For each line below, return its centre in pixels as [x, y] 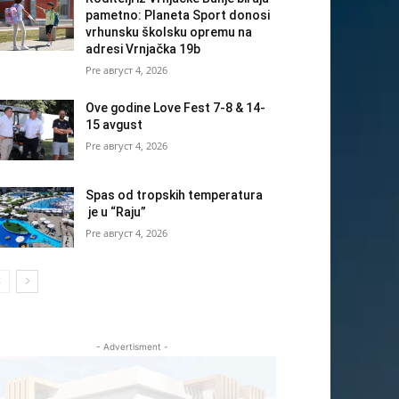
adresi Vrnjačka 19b [143, 49]
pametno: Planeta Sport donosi [178, 16]
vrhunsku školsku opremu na [169, 33]
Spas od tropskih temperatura [175, 195]
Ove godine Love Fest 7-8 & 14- [176, 108]
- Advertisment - [132, 347]
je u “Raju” [116, 212]
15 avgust [114, 125]
